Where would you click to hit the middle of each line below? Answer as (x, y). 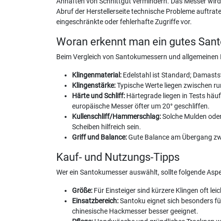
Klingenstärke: (94, 85)
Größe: (82, 190)
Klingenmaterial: (97, 75)
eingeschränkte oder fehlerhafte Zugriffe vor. (124, 22)
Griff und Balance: (99, 137)
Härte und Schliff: (98, 96)
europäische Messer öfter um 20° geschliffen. (141, 106)
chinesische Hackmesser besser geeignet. (135, 211)
